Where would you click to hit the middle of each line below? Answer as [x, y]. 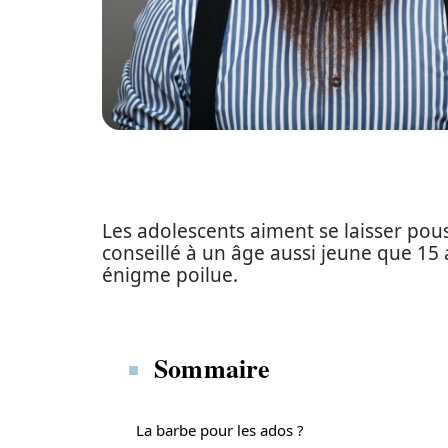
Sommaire [212, 368]
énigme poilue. [170, 275]
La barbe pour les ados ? [220, 430]
